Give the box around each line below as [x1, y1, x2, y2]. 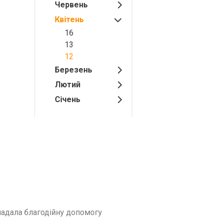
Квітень [55, 15, 84, 24]
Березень [55, 65, 93, 74]
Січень [55, 95, 81, 104]
